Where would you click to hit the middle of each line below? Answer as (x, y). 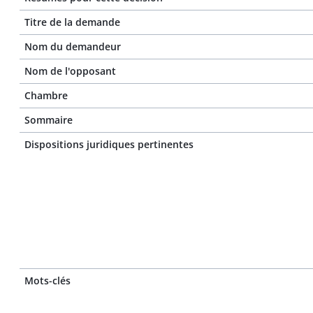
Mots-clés (48, 281)
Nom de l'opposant (70, 71)
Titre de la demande (72, 22)
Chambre (46, 95)
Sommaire (49, 120)
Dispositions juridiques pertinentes (109, 144)
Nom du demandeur (73, 46)
